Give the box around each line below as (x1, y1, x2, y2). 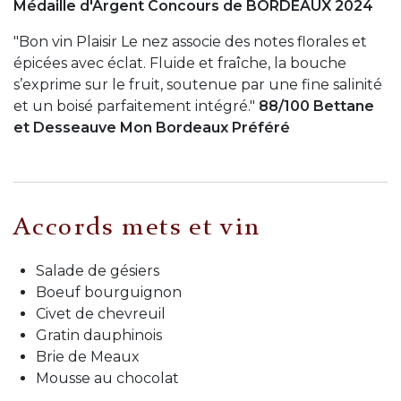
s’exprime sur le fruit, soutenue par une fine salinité (13, 76, 382, 94)
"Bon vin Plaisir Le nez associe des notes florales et (13, 33, 367, 51)
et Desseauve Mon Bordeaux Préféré (13, 119, 290, 137)
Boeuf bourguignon (36, 284, 182, 302)
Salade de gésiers (36, 262, 159, 280)
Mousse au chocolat (36, 370, 179, 388)
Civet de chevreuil (36, 305, 166, 323)
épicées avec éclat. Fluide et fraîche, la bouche (13, 55, 346, 73)
